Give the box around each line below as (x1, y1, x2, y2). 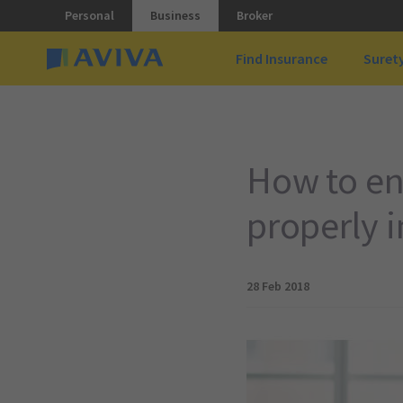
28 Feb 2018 (246, 277, 309, 294)
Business (149, 6, 201, 23)
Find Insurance (236, 49, 327, 67)
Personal (64, 6, 114, 23)
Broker (236, 6, 273, 23)
